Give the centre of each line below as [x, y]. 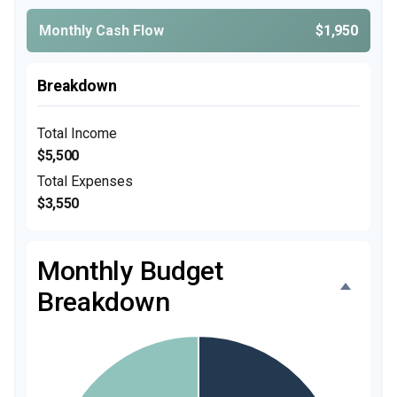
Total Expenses [85, 181]
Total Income [77, 133]
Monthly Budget [130, 271]
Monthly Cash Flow [101, 31]
